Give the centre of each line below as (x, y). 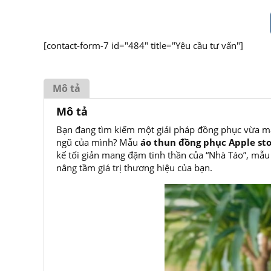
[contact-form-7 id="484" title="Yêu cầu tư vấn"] (143, 45)
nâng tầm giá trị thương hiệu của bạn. (134, 168)
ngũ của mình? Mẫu (98, 142)
